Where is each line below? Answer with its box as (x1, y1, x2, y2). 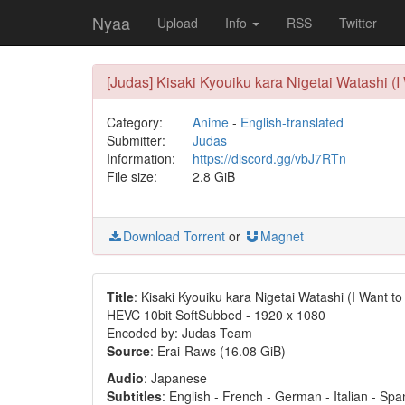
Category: (107, 113, 163, 131)
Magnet (260, 227, 304, 245)
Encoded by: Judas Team (107, 324, 252, 342)
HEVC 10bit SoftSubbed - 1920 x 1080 (107, 306, 325, 324)
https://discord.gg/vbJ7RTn (192, 149, 346, 167)
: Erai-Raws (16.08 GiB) (150, 342, 286, 360)
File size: (107, 167, 157, 185)
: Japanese (144, 369, 207, 387)
